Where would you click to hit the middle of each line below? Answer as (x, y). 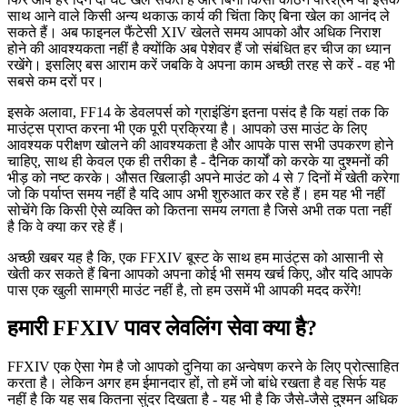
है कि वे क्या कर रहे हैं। (66, 226)
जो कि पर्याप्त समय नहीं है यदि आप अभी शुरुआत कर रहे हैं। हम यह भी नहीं (196, 194)
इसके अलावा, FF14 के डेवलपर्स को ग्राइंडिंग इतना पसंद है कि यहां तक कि (198, 112)
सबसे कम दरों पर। (56, 81)
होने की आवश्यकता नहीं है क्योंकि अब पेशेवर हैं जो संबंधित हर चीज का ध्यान (199, 48)
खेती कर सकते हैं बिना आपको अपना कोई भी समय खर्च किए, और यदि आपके (200, 273)
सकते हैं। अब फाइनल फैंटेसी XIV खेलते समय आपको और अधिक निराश (194, 32)
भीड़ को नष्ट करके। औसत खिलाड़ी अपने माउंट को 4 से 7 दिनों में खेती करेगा (203, 177)
